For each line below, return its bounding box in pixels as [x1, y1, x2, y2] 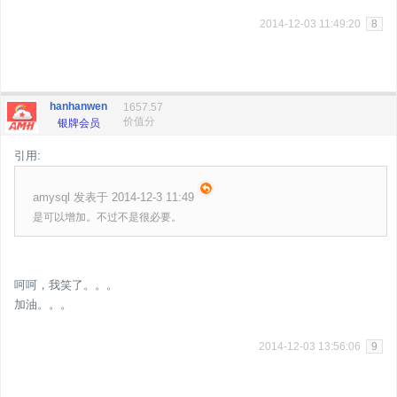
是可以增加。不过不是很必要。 [33, 211, 182, 223]
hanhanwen [50, 100, 107, 113]
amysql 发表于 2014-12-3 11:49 [33, 191, 194, 204]
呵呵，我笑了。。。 [14, 278, 118, 292]
